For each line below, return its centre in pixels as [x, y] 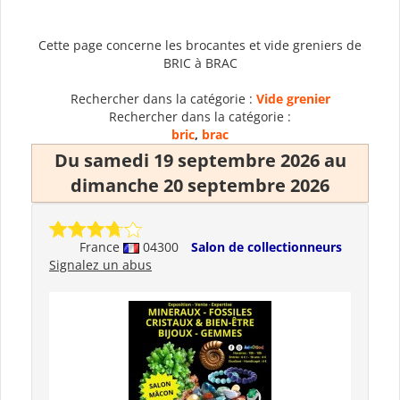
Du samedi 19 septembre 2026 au [200, 160]
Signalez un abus [100, 264]
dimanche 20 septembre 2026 [200, 185]
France [101, 246]
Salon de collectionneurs [267, 246]
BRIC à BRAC [200, 62]
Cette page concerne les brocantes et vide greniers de [200, 45]
